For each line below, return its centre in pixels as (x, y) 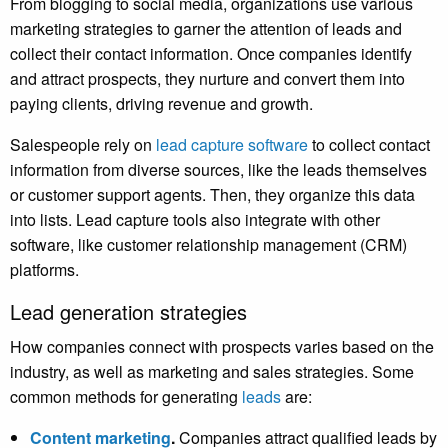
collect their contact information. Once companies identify (211, 54)
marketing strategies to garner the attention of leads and (206, 29)
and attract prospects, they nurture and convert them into (207, 79)
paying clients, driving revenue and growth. (161, 104)
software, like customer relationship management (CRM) (208, 245)
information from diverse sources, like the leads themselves (218, 170)
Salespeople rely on (83, 145)
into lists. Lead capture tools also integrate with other (195, 220)
